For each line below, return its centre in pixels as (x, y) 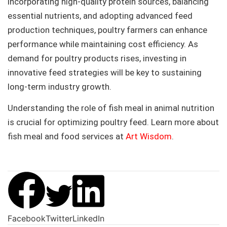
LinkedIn (88, 219)
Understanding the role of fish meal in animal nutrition (111, 108)
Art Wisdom (149, 137)
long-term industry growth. (60, 86)
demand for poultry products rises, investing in (97, 58)
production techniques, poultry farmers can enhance (107, 30)
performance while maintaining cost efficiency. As (103, 44)
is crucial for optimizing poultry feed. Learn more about (113, 122)
